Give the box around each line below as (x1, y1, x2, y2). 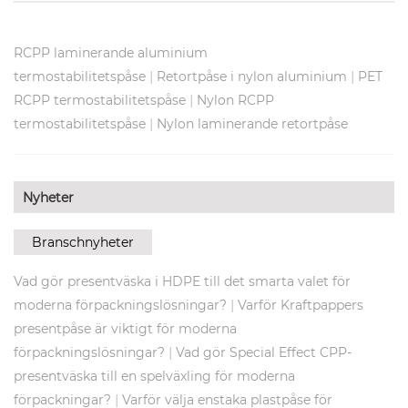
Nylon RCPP (197, 92, 274, 109)
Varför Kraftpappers (238, 297, 363, 314)
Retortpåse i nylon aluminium (157, 68, 347, 86)
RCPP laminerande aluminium (14, 45, 208, 62)
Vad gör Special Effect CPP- (176, 344, 352, 362)
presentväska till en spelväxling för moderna (14, 368, 295, 385)
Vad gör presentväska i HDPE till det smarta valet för (14, 273, 351, 291)
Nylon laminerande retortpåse (157, 116, 348, 133)
